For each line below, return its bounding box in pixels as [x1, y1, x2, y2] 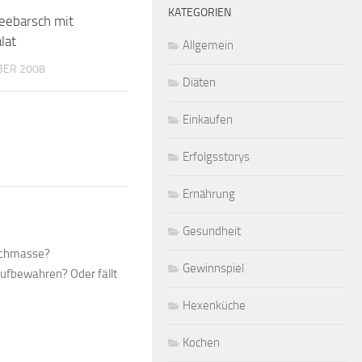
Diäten [183, 74, 216, 90]
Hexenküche [183, 297, 246, 313]
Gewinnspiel [183, 260, 244, 276]
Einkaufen [183, 112, 233, 127]
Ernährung [183, 186, 235, 201]
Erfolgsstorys [183, 149, 250, 164]
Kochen [183, 335, 220, 350]
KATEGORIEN [168, 5, 231, 19]
